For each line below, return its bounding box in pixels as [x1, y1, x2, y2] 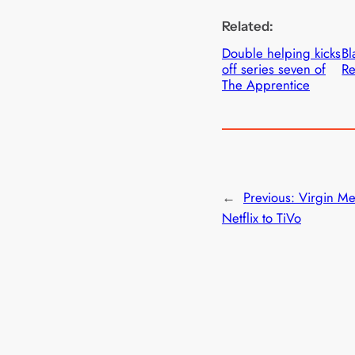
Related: [222, 18, 273, 35]
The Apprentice [222, 75, 310, 95]
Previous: [243, 188, 299, 208]
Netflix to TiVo [222, 208, 301, 228]
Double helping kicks [222, 44, 341, 63]
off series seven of [222, 59, 326, 79]
